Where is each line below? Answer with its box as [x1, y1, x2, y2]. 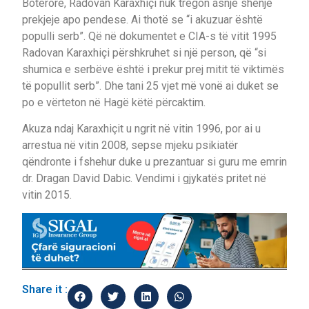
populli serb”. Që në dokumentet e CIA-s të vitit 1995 [22, 29, 277, 43]
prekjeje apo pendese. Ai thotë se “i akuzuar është [22, 12, 263, 26]
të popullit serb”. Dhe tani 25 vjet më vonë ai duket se [22, 79, 279, 92]
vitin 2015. [22, 188, 72, 201]
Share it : [22, 283, 68, 297]
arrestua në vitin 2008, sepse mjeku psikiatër [22, 138, 238, 152]
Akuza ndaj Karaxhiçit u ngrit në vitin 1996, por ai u [22, 121, 261, 135]
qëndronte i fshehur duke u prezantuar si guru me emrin [22, 154, 287, 168]
